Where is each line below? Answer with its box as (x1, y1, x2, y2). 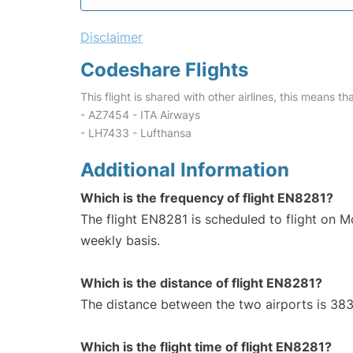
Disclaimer (80, 29, 143, 46)
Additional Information (80, 158, 289, 182)
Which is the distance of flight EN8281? (80, 275, 322, 292)
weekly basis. (80, 232, 160, 249)
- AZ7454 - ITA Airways (80, 108, 200, 122)
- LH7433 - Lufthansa (80, 126, 191, 140)
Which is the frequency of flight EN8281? (80, 190, 333, 206)
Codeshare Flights (80, 58, 248, 82)
